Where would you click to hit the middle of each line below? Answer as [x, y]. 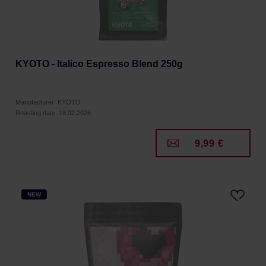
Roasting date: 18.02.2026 [53, 113]
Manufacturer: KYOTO [48, 102]
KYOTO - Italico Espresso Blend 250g [99, 64]
